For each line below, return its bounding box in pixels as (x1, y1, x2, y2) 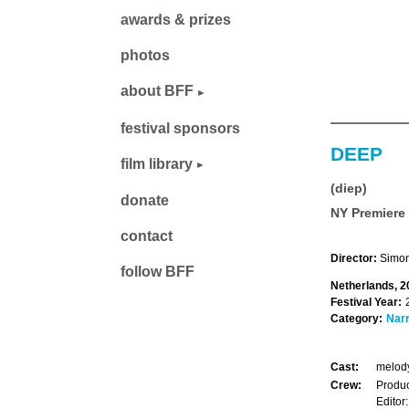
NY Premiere (330, 204, 405, 220)
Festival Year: (330, 295, 402, 309)
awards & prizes (121, 12, 231, 28)
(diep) (330, 180, 367, 195)
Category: (330, 311, 383, 325)
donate (121, 193, 169, 209)
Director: (330, 251, 377, 265)
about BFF (121, 83, 194, 100)
